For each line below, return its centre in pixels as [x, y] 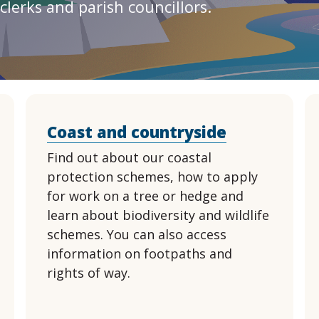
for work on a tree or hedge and [145, 196]
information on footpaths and [139, 253]
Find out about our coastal [129, 157]
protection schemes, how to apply [152, 177]
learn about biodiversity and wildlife [158, 215]
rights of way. [88, 273]
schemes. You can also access [136, 234]
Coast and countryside [136, 132]
